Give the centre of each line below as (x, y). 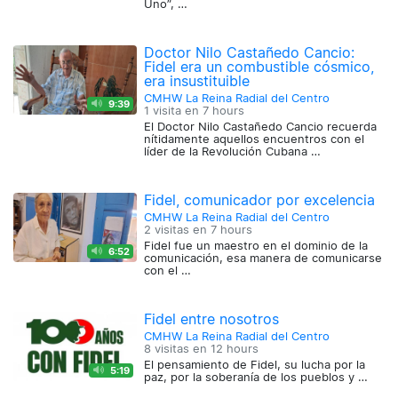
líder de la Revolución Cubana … (233, 152)
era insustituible (197, 81)
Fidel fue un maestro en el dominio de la (256, 246)
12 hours (235, 349)
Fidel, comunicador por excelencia (260, 200)
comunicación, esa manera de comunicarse (263, 259)
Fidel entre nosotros (212, 319)
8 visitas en (178, 349)
